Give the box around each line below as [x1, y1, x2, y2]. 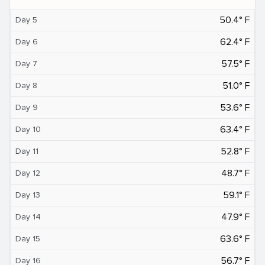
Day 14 [15, 211, 41, 222]
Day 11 [15, 146, 38, 156]
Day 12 [15, 167, 40, 178]
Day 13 [15, 189, 40, 200]
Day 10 [15, 124, 41, 134]
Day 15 [15, 233, 40, 244]
